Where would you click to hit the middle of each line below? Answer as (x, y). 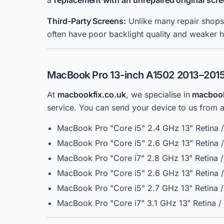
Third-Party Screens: (87, 21)
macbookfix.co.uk (92, 94)
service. (62, 107)
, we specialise (154, 94)
